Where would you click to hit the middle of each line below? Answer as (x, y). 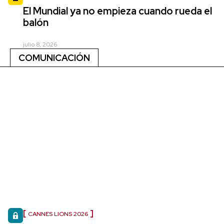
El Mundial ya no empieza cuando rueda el (117, 11)
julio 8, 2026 (40, 44)
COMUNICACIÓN (54, 57)
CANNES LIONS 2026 (58, 214)
